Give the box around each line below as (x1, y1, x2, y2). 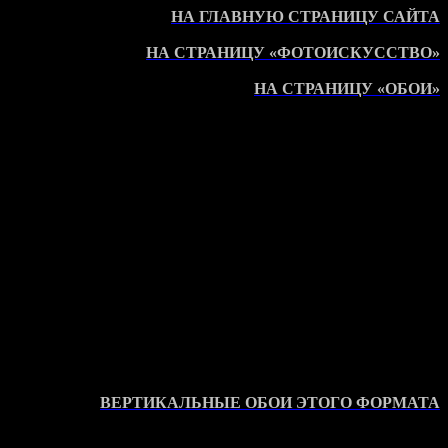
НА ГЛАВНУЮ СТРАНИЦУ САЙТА (171, 8, 440, 25)
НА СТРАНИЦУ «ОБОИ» (254, 80, 440, 97)
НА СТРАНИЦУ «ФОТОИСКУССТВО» (146, 44, 440, 61)
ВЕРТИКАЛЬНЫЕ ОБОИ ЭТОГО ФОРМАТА (100, 394, 440, 411)
